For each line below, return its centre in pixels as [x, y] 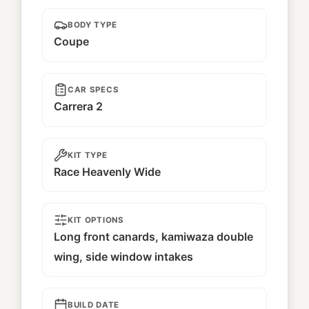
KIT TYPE [88, 155]
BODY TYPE [92, 25]
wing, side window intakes [123, 256]
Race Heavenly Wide [107, 171]
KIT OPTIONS [96, 220]
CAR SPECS [93, 90]
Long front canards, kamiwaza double [153, 236]
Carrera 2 [78, 107]
